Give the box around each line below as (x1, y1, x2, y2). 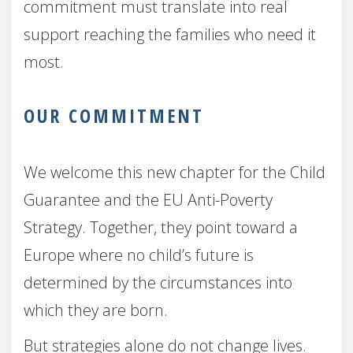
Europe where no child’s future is (24, 243, 254, 266)
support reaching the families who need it (24, 23, 316, 45)
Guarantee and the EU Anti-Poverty (24, 188, 273, 210)
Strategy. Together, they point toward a (24, 216, 298, 238)
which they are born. (24, 299, 168, 321)
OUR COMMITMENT (24, 102, 204, 128)
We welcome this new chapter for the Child (24, 161, 325, 183)
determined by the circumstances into (24, 271, 292, 293)
